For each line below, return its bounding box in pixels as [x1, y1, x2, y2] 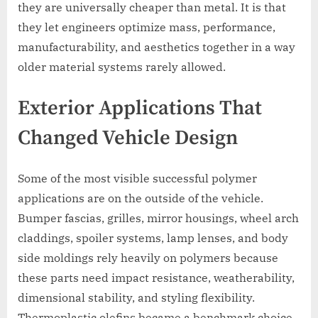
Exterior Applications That [18, 96, 262, 122]
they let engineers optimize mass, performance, [18, 20, 275, 35]
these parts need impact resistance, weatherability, [18, 270, 295, 285]
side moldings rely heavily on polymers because [18, 250, 278, 265]
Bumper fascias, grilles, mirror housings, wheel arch [18, 210, 299, 225]
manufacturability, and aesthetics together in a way [18, 40, 295, 55]
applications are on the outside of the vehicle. [18, 190, 263, 205]
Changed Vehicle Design [18, 126, 238, 152]
